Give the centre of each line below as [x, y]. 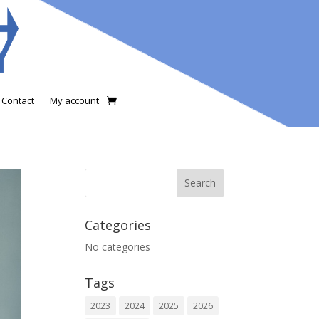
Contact [18, 100]
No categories [118, 246]
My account [74, 100]
